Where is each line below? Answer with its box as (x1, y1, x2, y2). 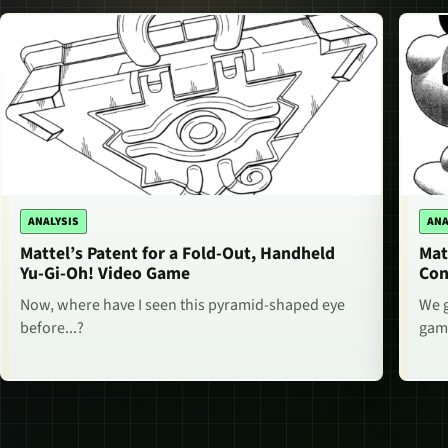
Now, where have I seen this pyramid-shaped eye (20, 294, 345, 317)
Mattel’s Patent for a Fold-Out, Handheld (20, 241, 335, 267)
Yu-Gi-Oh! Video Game (20, 261, 190, 287)
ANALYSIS (28, 213, 79, 231)
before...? (20, 317, 84, 340)
